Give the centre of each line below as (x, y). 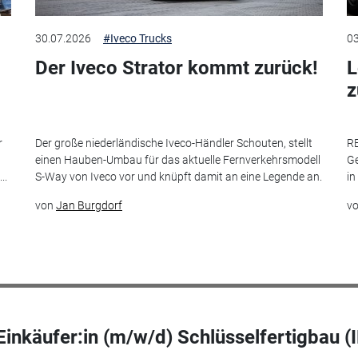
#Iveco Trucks (137, 38)
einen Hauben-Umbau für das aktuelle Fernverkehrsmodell (178, 160)
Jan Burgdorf (89, 206)
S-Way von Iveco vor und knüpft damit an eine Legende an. (179, 177)
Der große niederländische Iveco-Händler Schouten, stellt (174, 143)
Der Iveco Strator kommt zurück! (177, 68)
